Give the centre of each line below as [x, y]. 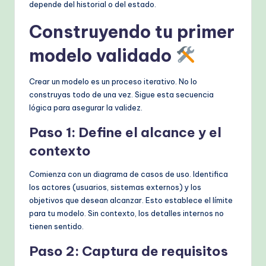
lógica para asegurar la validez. [86, 108]
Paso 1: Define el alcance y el [125, 133]
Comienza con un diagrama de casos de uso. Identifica [129, 174]
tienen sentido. [56, 227]
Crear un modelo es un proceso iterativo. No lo [113, 82]
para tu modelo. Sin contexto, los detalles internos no [126, 213]
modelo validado [102, 56]
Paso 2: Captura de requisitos [129, 251]
